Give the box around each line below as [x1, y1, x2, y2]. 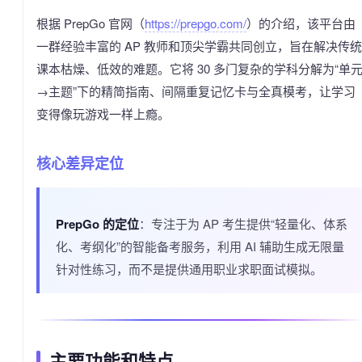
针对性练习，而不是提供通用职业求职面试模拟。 [56, 259, 322, 277]
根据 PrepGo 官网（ [36, 14, 145, 32]
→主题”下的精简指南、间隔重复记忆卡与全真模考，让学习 [36, 82, 356, 99]
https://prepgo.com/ [145, 14, 246, 32]
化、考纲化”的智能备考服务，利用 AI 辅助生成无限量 [56, 237, 344, 255]
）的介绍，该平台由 [246, 14, 356, 32]
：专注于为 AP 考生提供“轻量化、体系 [139, 214, 347, 232]
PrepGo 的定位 [56, 214, 139, 233]
